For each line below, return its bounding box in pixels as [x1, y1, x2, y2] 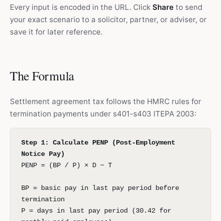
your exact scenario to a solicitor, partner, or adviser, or [10, 15, 207, 24]
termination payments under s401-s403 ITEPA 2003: [10, 109, 196, 118]
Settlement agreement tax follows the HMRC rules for [10, 97, 201, 106]
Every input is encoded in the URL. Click [10, 2, 152, 12]
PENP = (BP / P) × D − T [21, 161, 112, 169]
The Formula [10, 67, 74, 84]
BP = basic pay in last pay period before [21, 184, 179, 192]
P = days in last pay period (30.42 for [21, 207, 171, 215]
